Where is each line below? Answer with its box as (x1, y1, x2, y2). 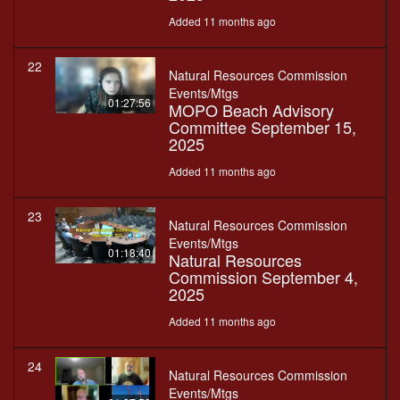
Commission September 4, (169, 265, 358, 289)
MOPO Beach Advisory (169, 98, 334, 122)
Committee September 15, (169, 115, 356, 139)
